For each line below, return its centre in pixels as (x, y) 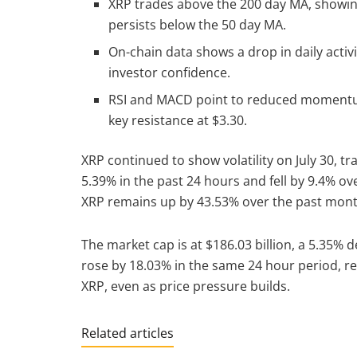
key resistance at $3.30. (178, 120)
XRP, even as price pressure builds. (186, 286)
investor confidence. (170, 72)
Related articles (127, 333)
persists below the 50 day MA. (198, 24)
